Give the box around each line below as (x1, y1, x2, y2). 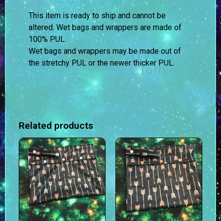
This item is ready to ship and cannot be (29, 11, 166, 21)
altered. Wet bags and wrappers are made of (29, 23, 182, 33)
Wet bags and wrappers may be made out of (29, 46, 181, 56)
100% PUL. (29, 35, 66, 44)
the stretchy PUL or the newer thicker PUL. (29, 58, 175, 68)
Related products (19, 120, 93, 132)
